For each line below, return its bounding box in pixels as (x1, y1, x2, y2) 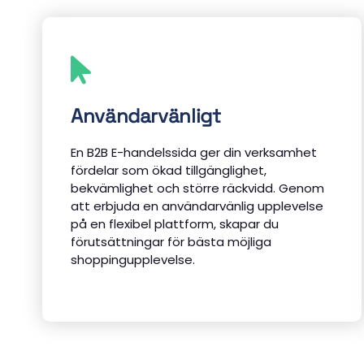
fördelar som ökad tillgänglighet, (71, 162, 266, 180)
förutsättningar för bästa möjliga (71, 233, 271, 251)
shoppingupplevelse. (71, 251, 195, 269)
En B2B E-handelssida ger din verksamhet (71, 144, 317, 162)
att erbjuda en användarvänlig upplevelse (71, 197, 323, 215)
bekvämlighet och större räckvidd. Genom (71, 180, 324, 197)
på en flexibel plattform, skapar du (71, 215, 279, 233)
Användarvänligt (71, 103, 221, 128)
